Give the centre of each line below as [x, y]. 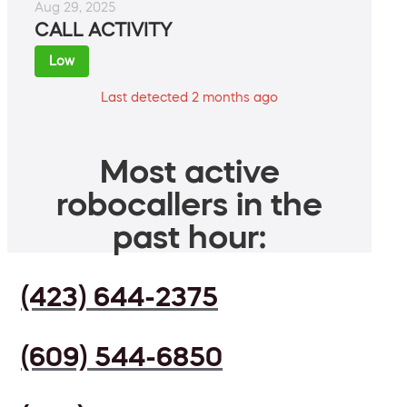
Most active [189, 171]
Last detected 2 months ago [189, 98]
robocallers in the [189, 204]
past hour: [189, 237]
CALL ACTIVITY [103, 30]
